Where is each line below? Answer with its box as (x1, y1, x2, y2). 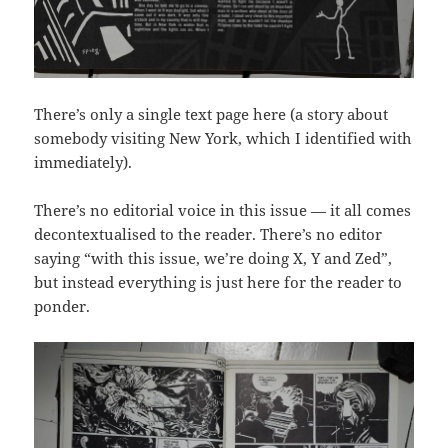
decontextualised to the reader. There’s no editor (34, 223, 383, 244)
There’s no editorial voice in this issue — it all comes (34, 199, 412, 220)
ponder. (34, 295, 91, 316)
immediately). (34, 151, 133, 172)
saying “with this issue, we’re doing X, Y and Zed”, (34, 247, 393, 268)
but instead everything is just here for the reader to (34, 271, 403, 292)
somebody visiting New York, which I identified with (34, 127, 413, 148)
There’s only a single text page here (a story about (34, 103, 389, 124)
